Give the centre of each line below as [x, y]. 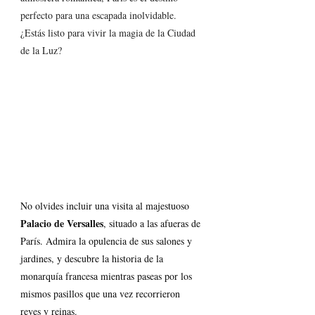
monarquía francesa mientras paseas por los [108, 276]
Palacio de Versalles [62, 224]
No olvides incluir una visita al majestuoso [106, 206]
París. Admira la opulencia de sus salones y [108, 241]
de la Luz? [41, 50]
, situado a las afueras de [153, 224]
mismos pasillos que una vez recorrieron [102, 294]
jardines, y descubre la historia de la [93, 259]
